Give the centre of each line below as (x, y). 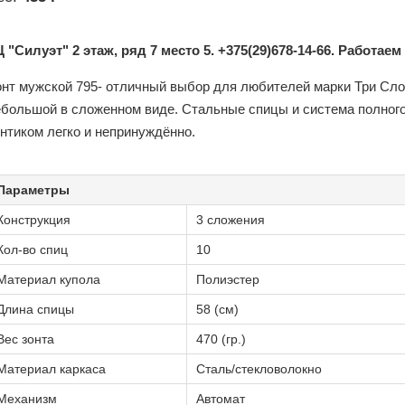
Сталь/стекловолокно (259, 369)
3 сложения (231, 220)
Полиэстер (228, 279)
